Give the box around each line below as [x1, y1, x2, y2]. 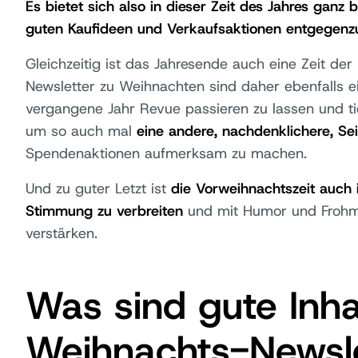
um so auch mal [26, 121, 137, 141]
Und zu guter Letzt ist [26, 179, 171, 198]
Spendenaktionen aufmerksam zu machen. [26, 144, 307, 163]
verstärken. [26, 224, 97, 243]
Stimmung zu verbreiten [26, 201, 183, 221]
